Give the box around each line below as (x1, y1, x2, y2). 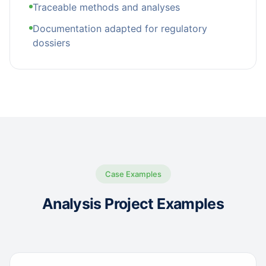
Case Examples (104, 169, 161, 179)
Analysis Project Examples (42, 195, 224, 213)
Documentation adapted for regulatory (33, 23, 207, 34)
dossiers (33, 37, 70, 49)
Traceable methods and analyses (33, 1, 180, 13)
